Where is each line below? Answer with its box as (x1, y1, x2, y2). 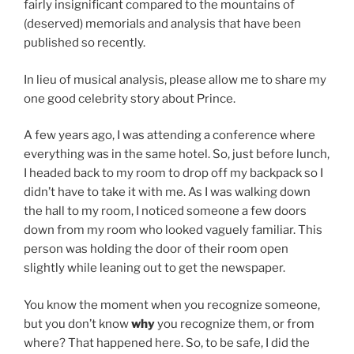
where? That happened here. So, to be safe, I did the (24, 335, 310, 350)
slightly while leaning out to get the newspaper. (24, 261, 285, 276)
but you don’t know (24, 316, 131, 331)
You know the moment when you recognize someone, (24, 297, 320, 312)
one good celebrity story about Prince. (24, 91, 235, 106)
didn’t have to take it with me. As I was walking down (24, 185, 311, 200)
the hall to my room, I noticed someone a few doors (24, 204, 307, 219)
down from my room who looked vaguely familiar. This (24, 223, 322, 238)
